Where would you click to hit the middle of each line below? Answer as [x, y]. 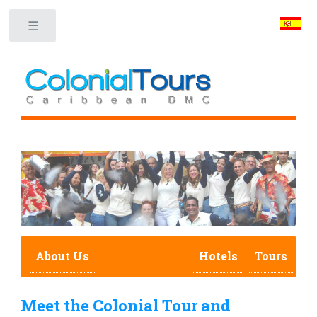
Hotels [219, 255]
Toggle [84, 29]
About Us [62, 255]
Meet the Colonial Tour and [126, 305]
